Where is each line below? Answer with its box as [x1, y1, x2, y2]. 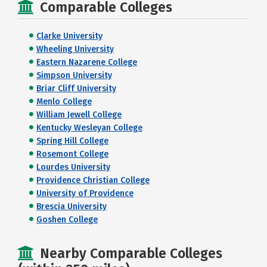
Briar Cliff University [36, 83, 116, 94]
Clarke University [36, 30, 103, 41]
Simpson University [36, 70, 112, 80]
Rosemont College [36, 148, 108, 159]
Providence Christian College [36, 175, 150, 185]
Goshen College [36, 214, 98, 225]
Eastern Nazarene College [36, 57, 137, 67]
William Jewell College [36, 109, 122, 120]
